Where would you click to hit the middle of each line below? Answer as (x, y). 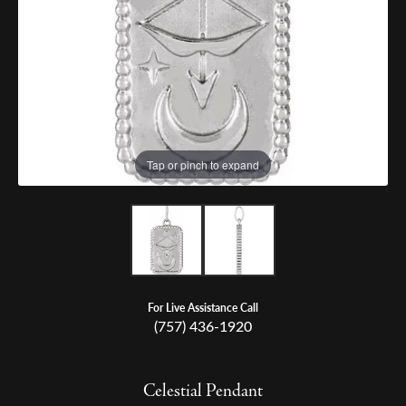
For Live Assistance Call (203, 307)
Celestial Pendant (203, 391)
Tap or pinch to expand (203, 164)
